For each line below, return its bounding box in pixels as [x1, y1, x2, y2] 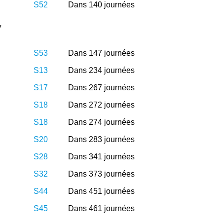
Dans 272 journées [68, 100, 135, 109]
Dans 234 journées [68, 66, 135, 74]
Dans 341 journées [68, 152, 135, 161]
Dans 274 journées [68, 117, 135, 126]
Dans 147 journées [68, 48, 135, 57]
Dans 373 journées [68, 169, 135, 178]
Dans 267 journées [68, 83, 135, 92]
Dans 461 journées [68, 204, 135, 213]
